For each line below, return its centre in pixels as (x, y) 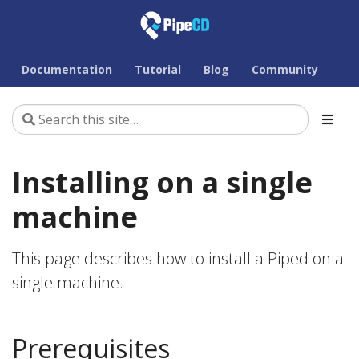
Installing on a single (162, 182)
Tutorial (158, 69)
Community (285, 69)
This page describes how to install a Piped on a (178, 258)
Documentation (67, 69)
